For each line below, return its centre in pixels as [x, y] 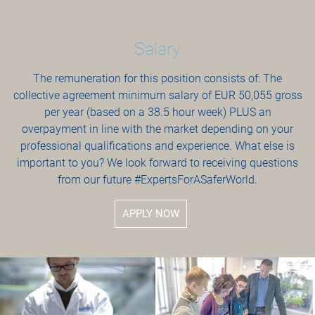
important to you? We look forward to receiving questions [157, 163]
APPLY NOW [150, 214]
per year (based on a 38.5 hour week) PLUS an [157, 112]
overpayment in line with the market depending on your [157, 129]
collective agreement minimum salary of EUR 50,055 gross [157, 95]
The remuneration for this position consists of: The [157, 78]
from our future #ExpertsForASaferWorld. [157, 180]
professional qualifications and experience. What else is [157, 146]
